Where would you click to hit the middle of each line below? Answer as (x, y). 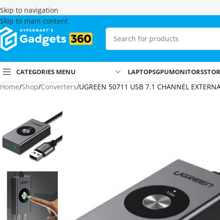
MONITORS (186, 72)
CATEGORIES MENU (46, 71)
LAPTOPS (142, 72)
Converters (59, 87)
